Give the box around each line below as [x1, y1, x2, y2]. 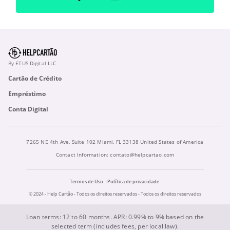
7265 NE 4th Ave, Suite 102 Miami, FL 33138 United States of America [26, 138, 204, 145]
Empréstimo [8, 89, 46, 98]
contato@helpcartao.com [110, 150, 175, 158]
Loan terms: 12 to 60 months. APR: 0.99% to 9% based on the [26, 212, 204, 221]
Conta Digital [8, 104, 48, 113]
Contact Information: [55, 150, 110, 158]
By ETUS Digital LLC [8, 59, 56, 67]
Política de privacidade [107, 178, 159, 185]
